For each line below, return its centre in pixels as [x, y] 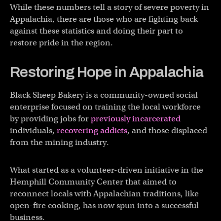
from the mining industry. [59, 142]
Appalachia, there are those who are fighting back [104, 19]
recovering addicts [92, 130]
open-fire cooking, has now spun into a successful [104, 205]
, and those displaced [167, 130]
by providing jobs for [50, 118]
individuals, [33, 130]
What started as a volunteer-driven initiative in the [107, 170]
